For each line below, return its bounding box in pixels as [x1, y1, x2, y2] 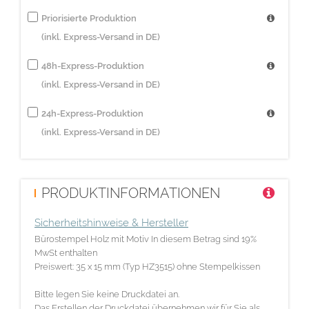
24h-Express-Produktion [41, 108, 143, 119]
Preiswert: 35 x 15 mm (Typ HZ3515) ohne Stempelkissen [34, 261, 260, 272]
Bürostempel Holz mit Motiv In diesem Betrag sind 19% [34, 233, 257, 244]
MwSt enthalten [34, 247, 97, 258]
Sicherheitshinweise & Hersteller [34, 216, 188, 229]
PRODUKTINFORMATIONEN [41, 184, 220, 201]
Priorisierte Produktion [41, 12, 137, 23]
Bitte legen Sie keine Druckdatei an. [34, 288, 179, 299]
